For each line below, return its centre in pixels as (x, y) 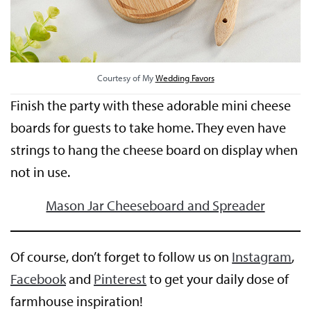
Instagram (262, 257)
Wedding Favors (185, 78)
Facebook (38, 279)
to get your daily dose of (218, 279)
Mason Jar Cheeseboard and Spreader (155, 205)
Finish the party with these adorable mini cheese (151, 106)
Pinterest (120, 279)
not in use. (41, 172)
